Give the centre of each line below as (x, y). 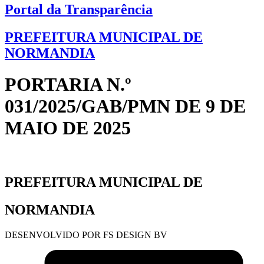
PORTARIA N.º (68, 85)
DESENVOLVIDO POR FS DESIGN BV (86, 235)
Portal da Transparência (79, 10)
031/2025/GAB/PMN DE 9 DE (125, 106)
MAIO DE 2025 (68, 128)
